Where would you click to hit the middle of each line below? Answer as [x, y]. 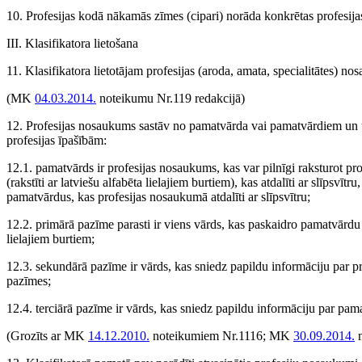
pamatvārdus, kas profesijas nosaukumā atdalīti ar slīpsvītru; [158, 197]
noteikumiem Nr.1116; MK [221, 336]
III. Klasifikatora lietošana [72, 43]
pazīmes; [29, 281]
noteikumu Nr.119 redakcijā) [170, 98]
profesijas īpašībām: [57, 140]
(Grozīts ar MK [47, 336]
